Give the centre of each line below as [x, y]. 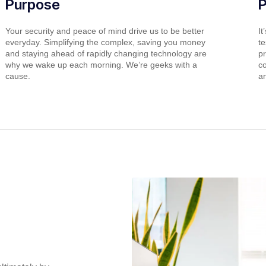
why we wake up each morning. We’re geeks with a [101, 64]
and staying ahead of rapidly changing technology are [106, 53]
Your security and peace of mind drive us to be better [104, 31]
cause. [18, 76]
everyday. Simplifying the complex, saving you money [105, 42]
